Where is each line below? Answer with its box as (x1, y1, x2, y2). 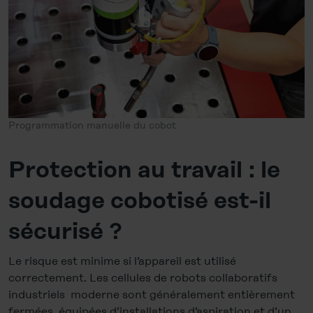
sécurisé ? (8, 221, 122, 245)
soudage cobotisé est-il (8, 190, 271, 214)
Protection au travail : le (8, 159, 280, 183)
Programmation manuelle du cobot (8, 119, 176, 131)
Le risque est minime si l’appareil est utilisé (8, 254, 236, 268)
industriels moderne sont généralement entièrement (8, 288, 295, 302)
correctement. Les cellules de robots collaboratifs (8, 271, 277, 285)
